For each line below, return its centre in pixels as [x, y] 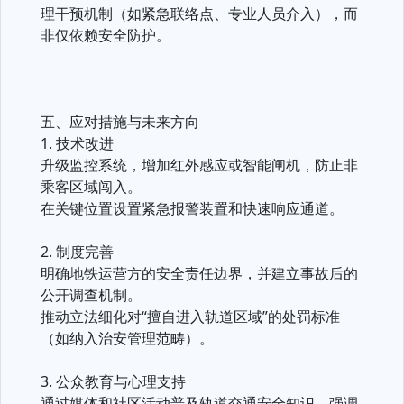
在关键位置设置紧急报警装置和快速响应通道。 [192, 208]
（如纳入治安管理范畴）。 [127, 338]
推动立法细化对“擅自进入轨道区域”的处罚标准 [190, 317]
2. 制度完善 [77, 252]
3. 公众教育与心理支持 [113, 381]
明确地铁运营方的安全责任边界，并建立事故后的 [199, 273]
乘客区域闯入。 [91, 187]
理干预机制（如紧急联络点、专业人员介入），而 [199, 14]
